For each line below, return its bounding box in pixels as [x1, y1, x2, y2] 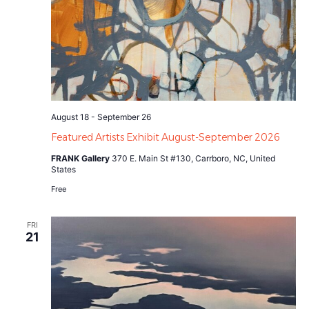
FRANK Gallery [50, 152, 112, 163]
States [50, 163, 76, 175]
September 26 [97, 111, 151, 122]
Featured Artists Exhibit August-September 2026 [50, 130, 280, 143]
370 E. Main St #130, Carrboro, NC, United [111, 152, 275, 163]
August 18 [50, 111, 89, 122]
